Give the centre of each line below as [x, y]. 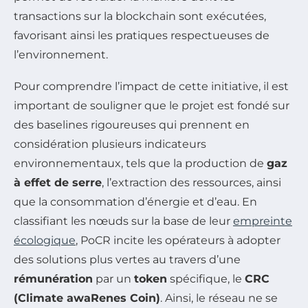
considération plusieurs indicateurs [110, 144]
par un [113, 278]
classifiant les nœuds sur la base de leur [123, 221]
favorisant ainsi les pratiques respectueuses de [142, 35]
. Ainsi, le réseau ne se [219, 298]
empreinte [263, 221]
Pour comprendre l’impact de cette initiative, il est [151, 86]
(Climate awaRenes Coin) [87, 298]
